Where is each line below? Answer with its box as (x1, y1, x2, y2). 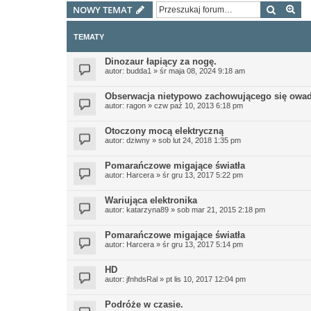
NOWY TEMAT (73, 3, 132, 16)
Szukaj (276, 3, 304, 15)
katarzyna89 (126, 205, 169, 214)
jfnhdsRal (126, 275, 158, 283)
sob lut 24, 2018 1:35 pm (158, 136, 241, 144)
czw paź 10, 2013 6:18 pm (154, 101, 243, 110)
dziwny (126, 136, 150, 144)
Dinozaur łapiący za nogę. (105, 56, 217, 67)
